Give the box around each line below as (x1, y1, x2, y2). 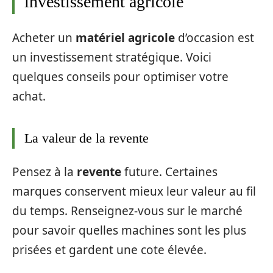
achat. (12, 88, 46, 104)
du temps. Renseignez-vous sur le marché (12, 203, 243, 219)
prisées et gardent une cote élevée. (12, 242, 207, 258)
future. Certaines (121, 164, 218, 180)
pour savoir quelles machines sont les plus (12, 222, 246, 239)
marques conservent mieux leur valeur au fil (12, 183, 256, 200)
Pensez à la (12, 164, 77, 180)
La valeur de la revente (24, 130, 149, 146)
